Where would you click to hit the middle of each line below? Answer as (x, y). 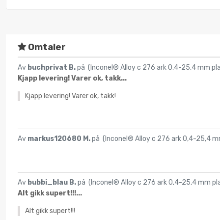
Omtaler (46, 47)
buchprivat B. (52, 68)
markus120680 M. (60, 139)
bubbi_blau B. (53, 183)
